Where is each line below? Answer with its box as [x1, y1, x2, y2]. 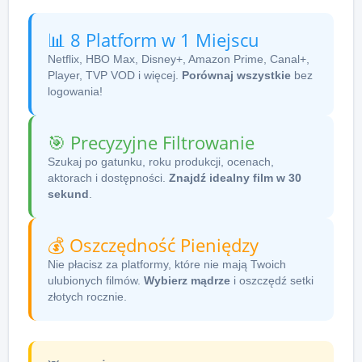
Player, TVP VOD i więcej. [48, 68, 182, 82]
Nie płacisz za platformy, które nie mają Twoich [48, 257, 286, 271]
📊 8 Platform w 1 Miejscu [48, 27, 259, 53]
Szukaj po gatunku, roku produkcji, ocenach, [48, 154, 274, 168]
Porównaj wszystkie [182, 68, 291, 82]
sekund [48, 187, 89, 200]
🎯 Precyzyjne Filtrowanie [48, 129, 255, 155]
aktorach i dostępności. [48, 170, 169, 184]
